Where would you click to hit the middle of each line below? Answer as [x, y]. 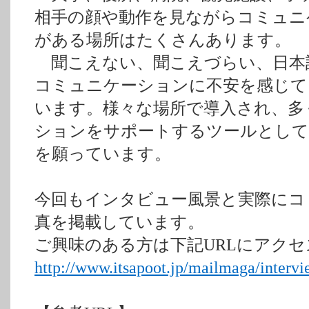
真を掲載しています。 [119, 222]
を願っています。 [103, 154]
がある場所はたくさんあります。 [163, 40]
